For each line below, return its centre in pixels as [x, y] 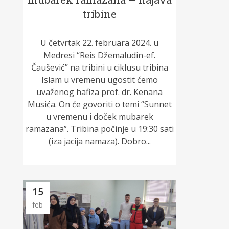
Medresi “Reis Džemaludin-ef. [100, 55]
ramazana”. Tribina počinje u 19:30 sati [99, 129]
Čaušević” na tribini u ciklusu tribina [99, 67]
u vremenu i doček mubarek [99, 116]
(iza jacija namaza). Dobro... [99, 141]
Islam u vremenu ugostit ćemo [99, 79]
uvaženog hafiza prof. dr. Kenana [100, 92]
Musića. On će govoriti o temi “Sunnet [99, 104]
